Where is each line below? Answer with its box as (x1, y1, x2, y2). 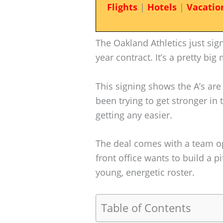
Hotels (147, 1, 177, 13)
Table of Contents (101, 200, 191, 215)
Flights (107, 1, 137, 13)
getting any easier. (96, 109, 172, 121)
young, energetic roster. (96, 166, 195, 179)
